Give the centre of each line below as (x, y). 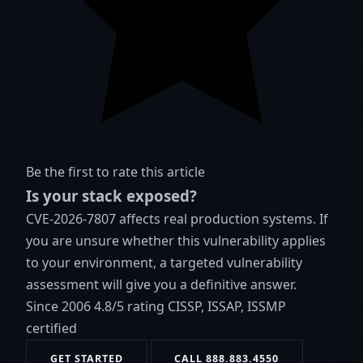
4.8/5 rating (129, 307)
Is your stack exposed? (111, 196)
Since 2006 (58, 307)
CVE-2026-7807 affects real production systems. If (177, 219)
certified (51, 329)
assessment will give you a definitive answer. (161, 285)
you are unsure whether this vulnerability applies (176, 241)
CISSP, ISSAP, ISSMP (227, 307)
